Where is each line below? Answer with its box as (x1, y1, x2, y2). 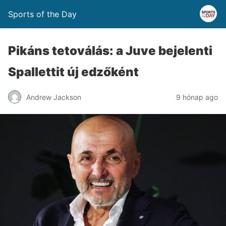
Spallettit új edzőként (8, 65, 139, 79)
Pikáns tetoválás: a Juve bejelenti (8, 43, 212, 58)
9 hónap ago (176, 92, 218, 101)
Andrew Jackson (26, 92, 81, 101)
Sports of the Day (8, 9, 77, 19)
